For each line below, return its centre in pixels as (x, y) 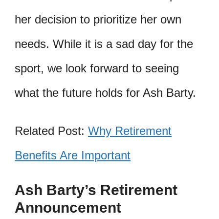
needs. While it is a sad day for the (104, 44)
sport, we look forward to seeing (97, 68)
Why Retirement (130, 131)
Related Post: (51, 131)
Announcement (68, 207)
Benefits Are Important (73, 155)
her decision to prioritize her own (98, 19)
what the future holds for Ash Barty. (105, 92)
